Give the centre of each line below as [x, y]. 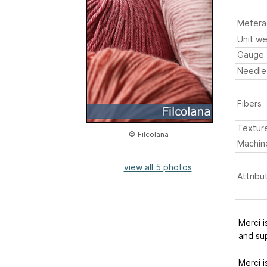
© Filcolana [149, 134]
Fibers [249, 103]
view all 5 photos [158, 167]
